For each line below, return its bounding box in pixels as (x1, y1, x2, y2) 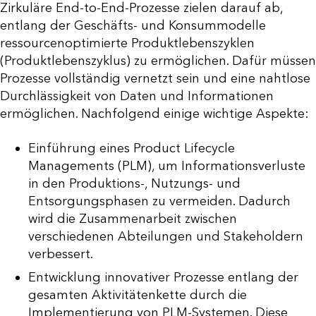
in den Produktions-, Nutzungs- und (28, 175, 241, 191)
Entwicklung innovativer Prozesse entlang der (28, 269, 298, 285)
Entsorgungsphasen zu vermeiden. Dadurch (28, 193, 291, 209)
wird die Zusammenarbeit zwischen (28, 210, 237, 226)
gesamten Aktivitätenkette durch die (28, 286, 247, 303)
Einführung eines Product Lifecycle (28, 140, 235, 156)
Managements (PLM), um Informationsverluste (28, 157, 305, 174)
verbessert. (28, 245, 93, 262)
